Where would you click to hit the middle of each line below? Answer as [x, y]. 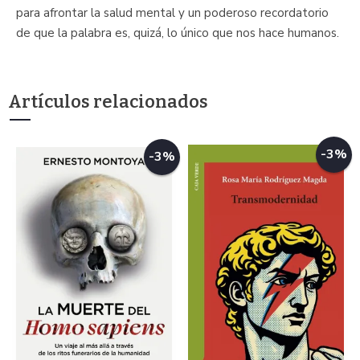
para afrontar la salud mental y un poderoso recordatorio [172, 12]
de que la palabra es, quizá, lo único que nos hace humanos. [178, 33]
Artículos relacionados [108, 101]
